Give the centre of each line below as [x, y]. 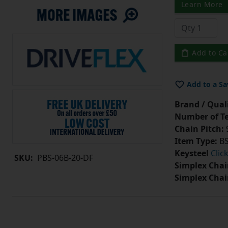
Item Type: [196, 141]
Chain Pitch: [199, 129]
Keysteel [191, 153]
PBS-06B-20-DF [65, 158]
